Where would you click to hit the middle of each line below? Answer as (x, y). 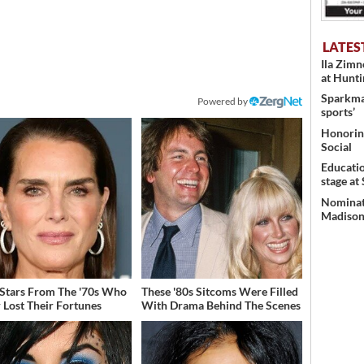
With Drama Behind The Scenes (221, 305)
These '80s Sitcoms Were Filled (219, 292)
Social (336, 146)
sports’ (338, 112)
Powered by (224, 102)
